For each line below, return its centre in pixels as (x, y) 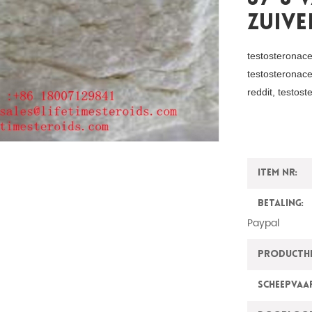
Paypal (264, 224)
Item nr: (278, 173)
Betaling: (281, 204)
